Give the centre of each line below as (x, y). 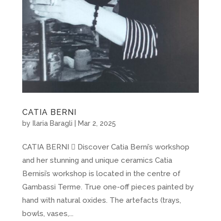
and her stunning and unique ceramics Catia (97, 160)
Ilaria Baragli (52, 123)
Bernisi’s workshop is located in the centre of (101, 173)
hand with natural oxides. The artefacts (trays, (101, 200)
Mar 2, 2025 (97, 123)
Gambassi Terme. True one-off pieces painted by (108, 187)
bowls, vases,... (48, 213)
